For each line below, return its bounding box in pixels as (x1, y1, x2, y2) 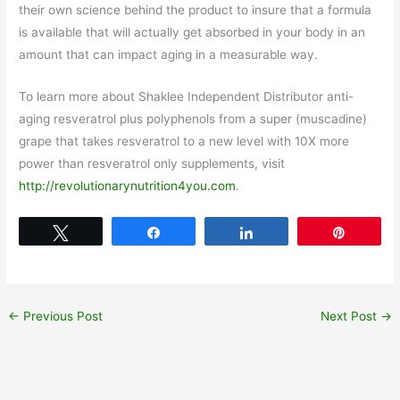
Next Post (320, 309, 380, 324)
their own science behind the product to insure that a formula (19, 3, 372, 18)
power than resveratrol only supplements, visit (19, 156, 286, 171)
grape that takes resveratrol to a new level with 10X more (19, 134, 350, 149)
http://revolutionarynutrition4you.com (19, 179, 237, 194)
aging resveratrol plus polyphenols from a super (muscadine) (19, 112, 368, 127)
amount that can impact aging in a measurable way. (19, 47, 319, 62)
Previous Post (20, 309, 104, 324)
